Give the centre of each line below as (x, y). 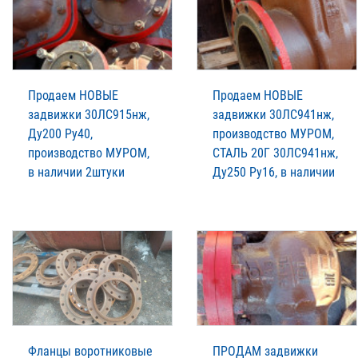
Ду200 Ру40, (60, 134)
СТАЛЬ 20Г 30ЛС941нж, (275, 153)
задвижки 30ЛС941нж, (273, 115)
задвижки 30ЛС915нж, (89, 115)
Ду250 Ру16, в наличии (274, 173)
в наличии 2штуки (76, 173)
